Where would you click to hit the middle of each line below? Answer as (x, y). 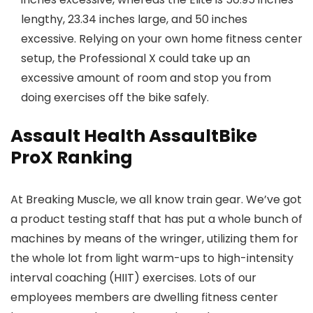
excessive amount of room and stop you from (146, 78)
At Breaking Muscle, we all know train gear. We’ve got (156, 199)
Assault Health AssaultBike (134, 136)
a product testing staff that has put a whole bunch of (156, 219)
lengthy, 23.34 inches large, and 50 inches (134, 19)
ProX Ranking (72, 158)
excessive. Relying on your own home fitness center (162, 39)
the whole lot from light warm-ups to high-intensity (152, 258)
